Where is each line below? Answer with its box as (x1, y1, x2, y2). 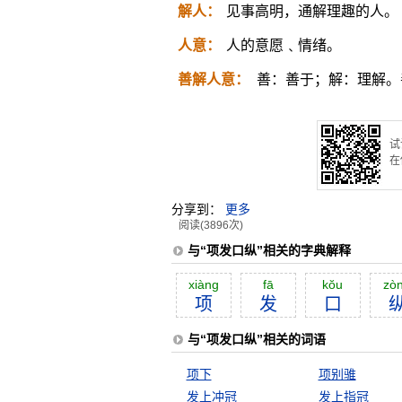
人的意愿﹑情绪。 (225, 38, 341, 53)
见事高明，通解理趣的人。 (225, 4, 398, 19)
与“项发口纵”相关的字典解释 (187, 243, 351, 258)
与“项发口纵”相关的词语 (187, 332, 326, 346)
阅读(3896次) (178, 219, 243, 232)
